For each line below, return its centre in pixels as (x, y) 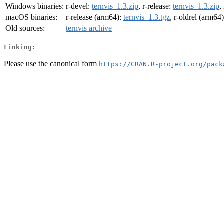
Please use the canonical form (51, 63)
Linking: (20, 47)
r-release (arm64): (95, 17)
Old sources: (25, 28)
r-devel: (79, 6)
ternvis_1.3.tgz (147, 17)
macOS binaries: (31, 17)
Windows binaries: (35, 6)
